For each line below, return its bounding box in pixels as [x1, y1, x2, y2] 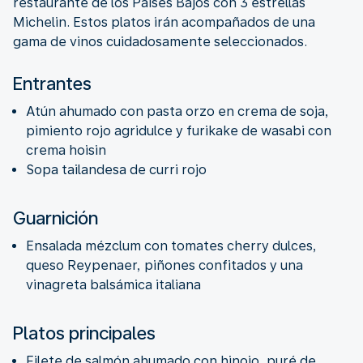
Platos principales [13, 322, 156, 344]
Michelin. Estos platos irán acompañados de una [13, 14, 315, 30]
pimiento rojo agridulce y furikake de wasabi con [26, 122, 331, 139]
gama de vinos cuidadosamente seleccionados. [13, 33, 307, 49]
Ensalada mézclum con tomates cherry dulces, [26, 237, 317, 254]
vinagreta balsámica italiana [26, 276, 201, 293]
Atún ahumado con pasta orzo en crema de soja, [26, 103, 329, 119]
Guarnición [13, 207, 98, 228]
